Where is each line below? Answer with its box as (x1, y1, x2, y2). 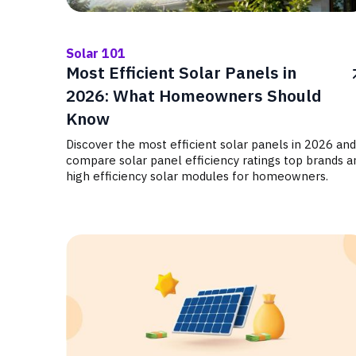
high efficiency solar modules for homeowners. (66, 168, 328, 184)
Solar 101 (66, 45, 126, 61)
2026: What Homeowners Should (66, 85, 322, 106)
